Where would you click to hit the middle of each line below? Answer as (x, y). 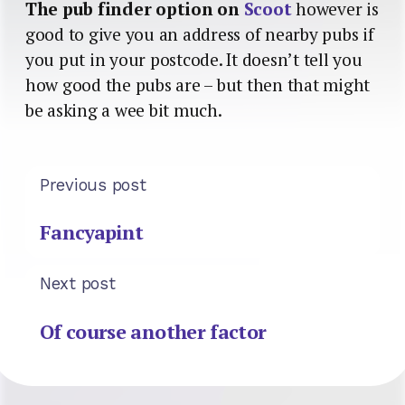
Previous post (93, 184)
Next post (78, 284)
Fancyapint (92, 232)
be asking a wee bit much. (124, 110)
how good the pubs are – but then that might (198, 85)
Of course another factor (153, 331)
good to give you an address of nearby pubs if (200, 34)
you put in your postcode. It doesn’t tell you (194, 59)
